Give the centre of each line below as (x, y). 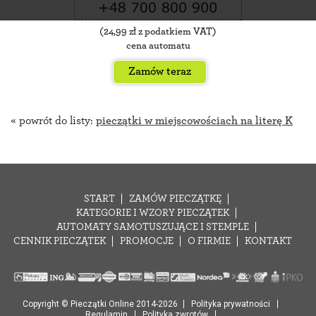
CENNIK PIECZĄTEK (60, 241)
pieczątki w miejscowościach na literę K (194, 120)
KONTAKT (268, 241)
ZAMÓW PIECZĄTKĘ (175, 199)
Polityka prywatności (230, 304)
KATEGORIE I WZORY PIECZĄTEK (153, 213)
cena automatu (158, 45)
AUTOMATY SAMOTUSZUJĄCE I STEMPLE (153, 227)
